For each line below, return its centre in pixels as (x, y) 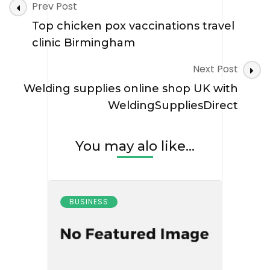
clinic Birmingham (83, 42)
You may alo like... (135, 146)
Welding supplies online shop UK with (131, 88)
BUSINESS (89, 201)
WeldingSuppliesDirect (173, 105)
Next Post (215, 69)
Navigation (51, 23)
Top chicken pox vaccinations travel (133, 26)
